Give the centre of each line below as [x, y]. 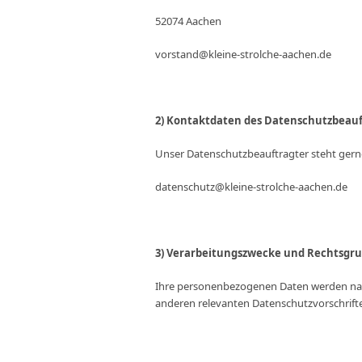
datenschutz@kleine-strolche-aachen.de [251, 187]
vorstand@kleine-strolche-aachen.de [243, 54]
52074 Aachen [188, 21]
